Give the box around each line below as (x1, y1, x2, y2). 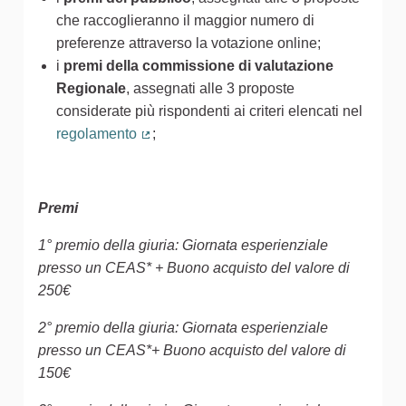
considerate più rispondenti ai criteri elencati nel (56, 102, 362, 119)
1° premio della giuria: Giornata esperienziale (38, 237, 328, 253)
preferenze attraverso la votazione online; (56, 34, 321, 51)
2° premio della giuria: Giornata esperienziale (38, 319, 328, 335)
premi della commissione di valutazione (63, 57, 333, 73)
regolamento (56, 125, 137, 141)
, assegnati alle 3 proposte (126, 80, 295, 96)
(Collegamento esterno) (141, 141, 294, 158)
